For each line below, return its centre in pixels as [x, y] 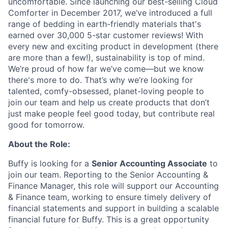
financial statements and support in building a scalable [113, 208]
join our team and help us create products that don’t [109, 102]
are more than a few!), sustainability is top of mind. [106, 57]
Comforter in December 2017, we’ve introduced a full [110, 12]
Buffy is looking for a [49, 163]
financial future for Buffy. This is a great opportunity [109, 219]
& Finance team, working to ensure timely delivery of [110, 197]
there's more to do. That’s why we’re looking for [101, 80]
